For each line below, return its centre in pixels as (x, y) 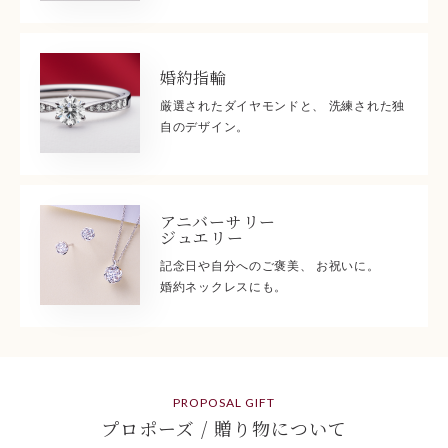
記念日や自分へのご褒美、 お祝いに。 (270, 266)
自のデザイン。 (204, 127)
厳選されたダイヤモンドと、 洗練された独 (282, 106)
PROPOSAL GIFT (224, 403)
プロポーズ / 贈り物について (224, 428)
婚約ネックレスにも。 (223, 287)
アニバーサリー (218, 222)
